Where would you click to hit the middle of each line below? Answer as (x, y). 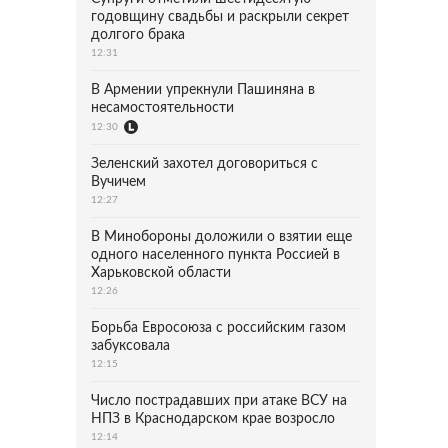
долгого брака (138, 35)
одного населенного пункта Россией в (215, 255)
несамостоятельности (162, 108)
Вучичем (118, 182)
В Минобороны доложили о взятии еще (221, 237)
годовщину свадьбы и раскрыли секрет (220, 17)
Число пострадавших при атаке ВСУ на (219, 401)
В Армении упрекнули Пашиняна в (203, 90)
